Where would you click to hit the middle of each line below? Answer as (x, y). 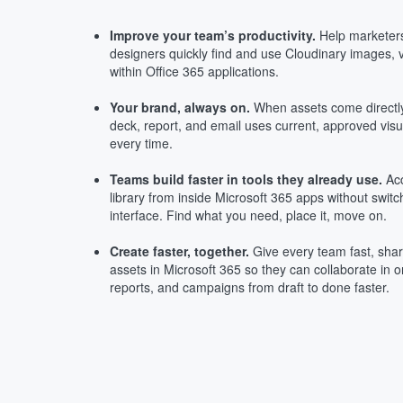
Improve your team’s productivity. (213, 35)
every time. (141, 143)
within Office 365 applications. (194, 71)
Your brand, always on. (180, 107)
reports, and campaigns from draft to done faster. (250, 287)
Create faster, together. (179, 251)
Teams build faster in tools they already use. (246, 179)
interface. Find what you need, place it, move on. (248, 215)
